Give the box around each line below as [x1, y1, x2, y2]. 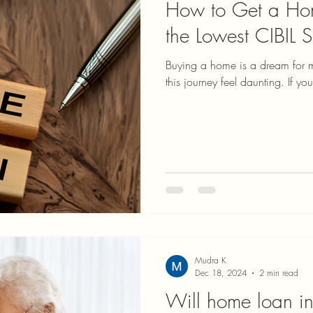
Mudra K [194, 254, 226, 266]
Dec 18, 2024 [194, 267, 247, 279]
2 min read [259, 267, 298, 279]
